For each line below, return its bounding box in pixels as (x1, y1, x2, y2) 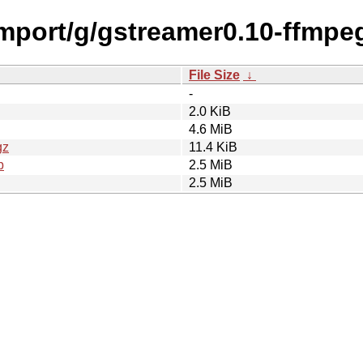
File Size (189, 67, 240, 82)
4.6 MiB (189, 122, 233, 136)
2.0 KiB (189, 104, 231, 118)
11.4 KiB (189, 139, 237, 154)
